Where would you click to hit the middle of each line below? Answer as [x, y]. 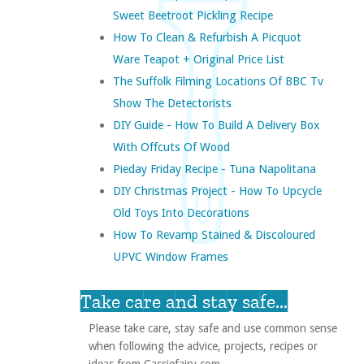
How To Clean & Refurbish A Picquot [207, 37]
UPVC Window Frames [170, 257]
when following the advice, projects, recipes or [203, 347]
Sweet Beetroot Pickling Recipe [193, 15]
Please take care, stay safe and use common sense [212, 329]
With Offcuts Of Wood [171, 147]
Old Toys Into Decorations [181, 213]
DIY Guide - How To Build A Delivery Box [216, 125]
